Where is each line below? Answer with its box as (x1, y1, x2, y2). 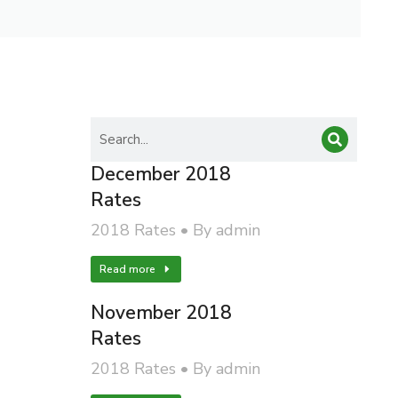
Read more (99, 262, 155, 276)
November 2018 (90, 300, 232, 325)
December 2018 (90, 162, 231, 187)
